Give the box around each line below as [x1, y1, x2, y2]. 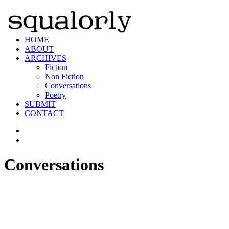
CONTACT [25, 109, 64, 118]
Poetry [45, 90, 66, 99]
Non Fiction [45, 72, 84, 81]
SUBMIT [25, 100, 56, 108]
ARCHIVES [25, 54, 66, 62]
